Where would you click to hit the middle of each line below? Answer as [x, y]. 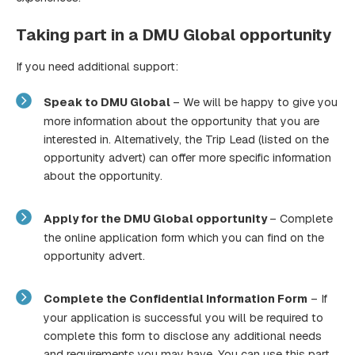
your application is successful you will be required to [183, 318]
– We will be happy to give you [255, 102]
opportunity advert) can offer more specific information [187, 158]
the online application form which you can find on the [183, 238]
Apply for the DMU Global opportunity [156, 218]
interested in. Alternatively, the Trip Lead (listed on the [186, 140]
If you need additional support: [97, 66]
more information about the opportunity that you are [181, 122]
